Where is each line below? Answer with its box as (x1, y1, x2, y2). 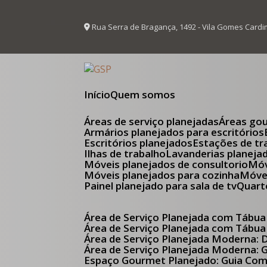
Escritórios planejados (90, 136, 193, 150)
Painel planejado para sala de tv (91, 179, 237, 193)
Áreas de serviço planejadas (91, 114, 219, 128)
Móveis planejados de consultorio (94, 157, 249, 171)
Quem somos (118, 88, 176, 101)
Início (88, 88, 111, 101)
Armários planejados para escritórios (91, 125, 265, 139)
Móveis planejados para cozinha (94, 168, 240, 182)
